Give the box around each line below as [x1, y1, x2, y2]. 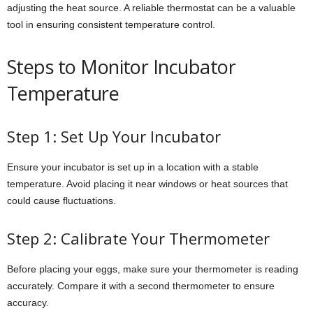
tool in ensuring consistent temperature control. [7, 19, 215, 31]
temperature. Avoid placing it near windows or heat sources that [7, 178, 288, 190]
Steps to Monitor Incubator [7, 54, 235, 80]
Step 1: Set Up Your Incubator [7, 126, 221, 147]
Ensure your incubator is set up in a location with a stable [7, 161, 259, 173]
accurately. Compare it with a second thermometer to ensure [7, 280, 275, 292]
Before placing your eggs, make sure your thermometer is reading [7, 263, 298, 275]
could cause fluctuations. [7, 195, 116, 207]
